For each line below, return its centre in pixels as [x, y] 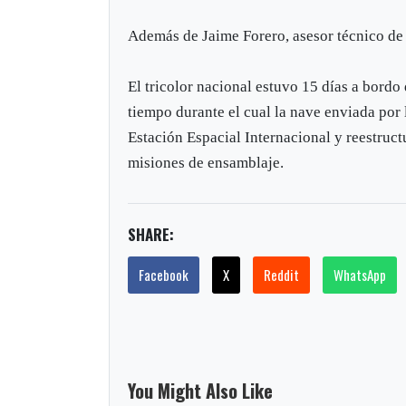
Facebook [164, 274]
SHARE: [151, 234]
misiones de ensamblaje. [206, 162]
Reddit [282, 274]
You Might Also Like [201, 390]
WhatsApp [360, 274]
